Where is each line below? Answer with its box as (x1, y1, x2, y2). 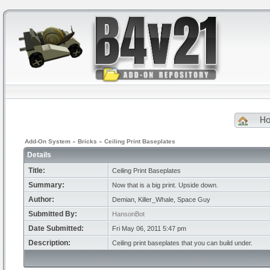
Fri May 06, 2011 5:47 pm (112, 225, 186, 232)
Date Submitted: (28, 224, 84, 233)
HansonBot (112, 210, 145, 218)
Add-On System (25, 138, 71, 145)
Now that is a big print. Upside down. (112, 181, 218, 189)
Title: (28, 166, 45, 175)
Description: (28, 239, 71, 247)
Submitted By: (28, 210, 77, 218)
